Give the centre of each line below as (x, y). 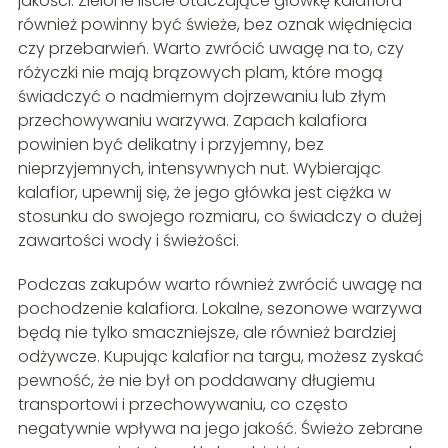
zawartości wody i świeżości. (128, 241)
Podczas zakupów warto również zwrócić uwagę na (219, 285)
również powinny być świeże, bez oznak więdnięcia (214, 25)
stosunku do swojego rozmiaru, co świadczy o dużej (219, 217)
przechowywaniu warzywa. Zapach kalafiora (192, 121)
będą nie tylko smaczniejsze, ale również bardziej (206, 333)
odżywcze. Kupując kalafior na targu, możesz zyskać (220, 357)
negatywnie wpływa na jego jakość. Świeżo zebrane (220, 429)
